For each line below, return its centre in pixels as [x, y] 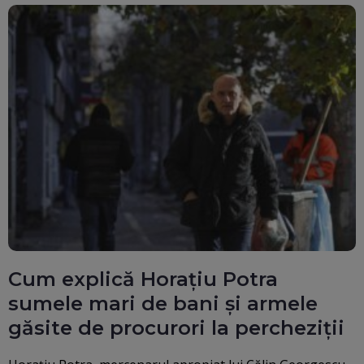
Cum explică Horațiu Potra [143, 279]
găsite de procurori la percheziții [176, 327]
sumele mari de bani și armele [163, 303]
